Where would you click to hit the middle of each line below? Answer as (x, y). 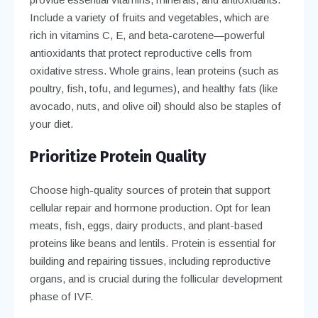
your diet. (51, 124)
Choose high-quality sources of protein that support (150, 190)
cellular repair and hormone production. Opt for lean (150, 207)
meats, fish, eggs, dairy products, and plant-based (146, 225)
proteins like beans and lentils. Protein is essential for (153, 243)
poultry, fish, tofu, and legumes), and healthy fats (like (153, 88)
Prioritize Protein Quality (117, 156)
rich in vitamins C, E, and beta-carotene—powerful (147, 35)
